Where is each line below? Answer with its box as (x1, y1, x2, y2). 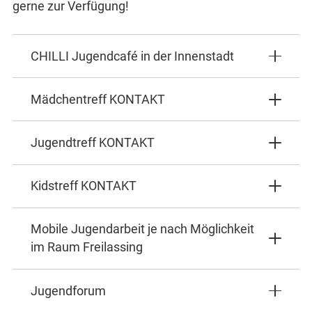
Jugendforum (30, 283, 106, 298)
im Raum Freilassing (30, 240, 143, 255)
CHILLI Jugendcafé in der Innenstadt (30, 49, 234, 63)
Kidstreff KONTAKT (30, 179, 136, 194)
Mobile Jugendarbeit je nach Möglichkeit (30, 222, 254, 237)
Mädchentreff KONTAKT (30, 92, 165, 107)
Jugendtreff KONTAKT (30, 135, 155, 150)
